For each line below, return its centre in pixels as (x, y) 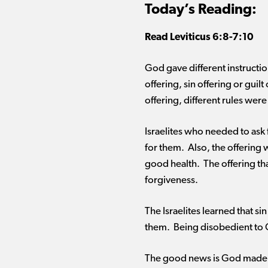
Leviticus (191, 37)
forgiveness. (171, 180)
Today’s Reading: (201, 10)
